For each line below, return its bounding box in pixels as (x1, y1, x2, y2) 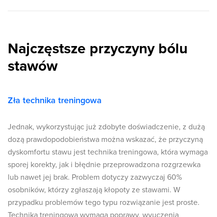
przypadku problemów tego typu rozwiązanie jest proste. (8, 198, 200, 208)
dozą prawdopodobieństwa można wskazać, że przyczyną (8, 135, 203, 145)
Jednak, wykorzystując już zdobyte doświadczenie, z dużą (8, 122, 205, 132)
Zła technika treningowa (8, 95, 102, 106)
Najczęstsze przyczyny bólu (8, 40, 187, 58)
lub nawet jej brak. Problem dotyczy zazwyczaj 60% (8, 172, 182, 183)
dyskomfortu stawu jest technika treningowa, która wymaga (8, 147, 208, 157)
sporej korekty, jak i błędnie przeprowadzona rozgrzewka (8, 160, 201, 170)
